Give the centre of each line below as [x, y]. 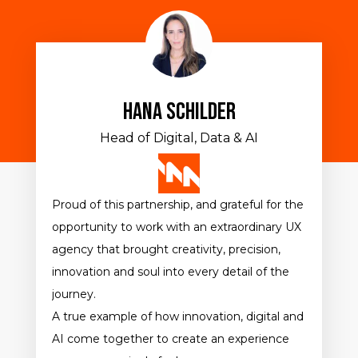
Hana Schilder [179, 112]
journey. [74, 294]
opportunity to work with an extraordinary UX [177, 227]
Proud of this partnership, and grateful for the [178, 205]
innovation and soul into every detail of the [171, 272]
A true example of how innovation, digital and [178, 317]
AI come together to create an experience [171, 339]
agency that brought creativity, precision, [166, 250]
